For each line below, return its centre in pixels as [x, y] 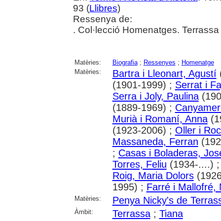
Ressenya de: [102, 19]
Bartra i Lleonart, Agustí [164, 74]
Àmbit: [84, 212]
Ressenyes [159, 62]
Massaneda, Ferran [155, 142]
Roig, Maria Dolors [153, 176]
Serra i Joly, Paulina [155, 96]
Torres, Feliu [139, 164]
